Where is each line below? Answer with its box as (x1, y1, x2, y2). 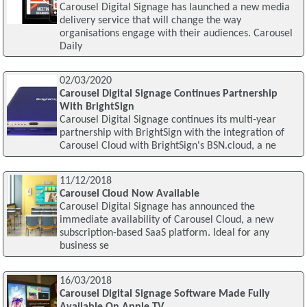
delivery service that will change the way (59, 14, 241, 26)
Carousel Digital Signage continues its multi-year (59, 114, 276, 126)
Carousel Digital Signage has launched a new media (59, 1, 290, 13)
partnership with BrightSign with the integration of (59, 127, 284, 139)
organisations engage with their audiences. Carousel (59, 27, 293, 39)
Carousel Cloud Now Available (59, 188, 199, 200)
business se (59, 241, 109, 252)
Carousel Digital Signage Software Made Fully (59, 288, 270, 299)
